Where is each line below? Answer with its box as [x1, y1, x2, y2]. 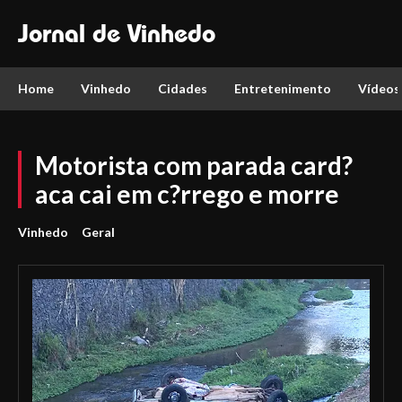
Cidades [158, 81, 207, 96]
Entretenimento [234, 81, 331, 96]
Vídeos [358, 81, 400, 96]
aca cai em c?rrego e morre [35, 179, 339, 209]
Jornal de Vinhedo [18, 18, 215, 48]
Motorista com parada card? [35, 150, 353, 180]
